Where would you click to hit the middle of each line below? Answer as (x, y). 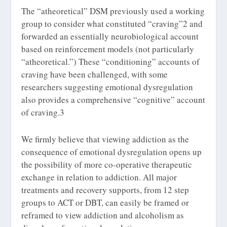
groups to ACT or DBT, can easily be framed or (105, 202)
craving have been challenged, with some (95, 74)
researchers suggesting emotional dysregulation (107, 87)
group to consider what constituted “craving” (102, 24)
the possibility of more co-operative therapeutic (107, 164)
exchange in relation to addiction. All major (99, 177)
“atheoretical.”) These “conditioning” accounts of (111, 62)
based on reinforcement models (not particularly (108, 49)
